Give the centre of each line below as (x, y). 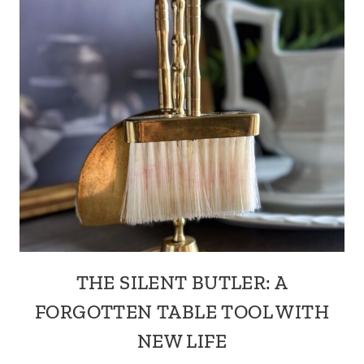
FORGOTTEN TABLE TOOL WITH (182, 312)
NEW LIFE (182, 341)
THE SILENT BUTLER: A (182, 282)
